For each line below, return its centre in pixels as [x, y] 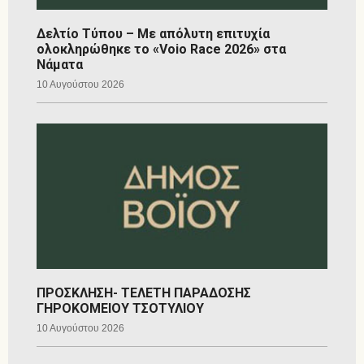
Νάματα [60, 64]
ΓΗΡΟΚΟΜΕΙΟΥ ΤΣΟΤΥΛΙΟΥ [120, 308]
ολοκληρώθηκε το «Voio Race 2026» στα [161, 49]
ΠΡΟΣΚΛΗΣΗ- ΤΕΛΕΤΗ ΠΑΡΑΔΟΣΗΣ [144, 292]
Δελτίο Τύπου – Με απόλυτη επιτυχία [153, 33]
